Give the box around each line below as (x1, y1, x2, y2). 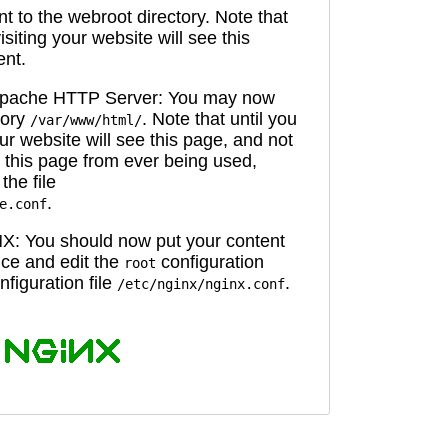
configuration (156, 252, 264, 273)
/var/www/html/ (30, 111, 142, 128)
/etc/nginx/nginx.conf (117, 276, 285, 293)
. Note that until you (142, 108, 297, 129)
